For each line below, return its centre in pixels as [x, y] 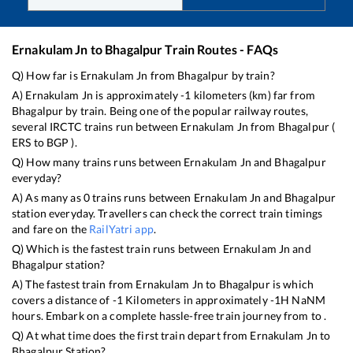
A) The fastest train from [74, 284]
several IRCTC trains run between [97, 126]
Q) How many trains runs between [98, 162]
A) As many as [48, 197]
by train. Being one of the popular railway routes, [186, 110]
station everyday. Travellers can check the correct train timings [167, 213]
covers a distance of [62, 299]
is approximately [137, 95]
